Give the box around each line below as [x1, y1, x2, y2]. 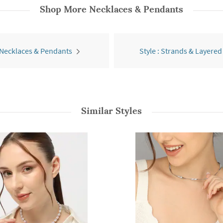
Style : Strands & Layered [139, 46, 222, 56]
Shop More [40, 3, 89, 15]
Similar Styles [81, 105, 142, 117]
